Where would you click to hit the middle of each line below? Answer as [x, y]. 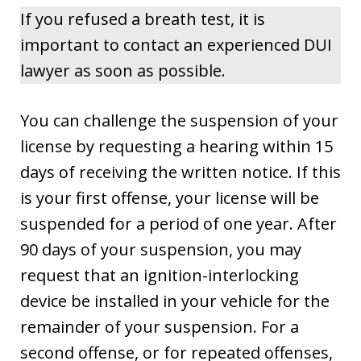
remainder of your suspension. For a [160, 326]
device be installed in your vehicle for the [175, 301]
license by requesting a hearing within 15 [176, 146]
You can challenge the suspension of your [179, 120]
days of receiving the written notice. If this [180, 172]
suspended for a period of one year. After [178, 223]
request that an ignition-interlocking [160, 275]
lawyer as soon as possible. [123, 70]
